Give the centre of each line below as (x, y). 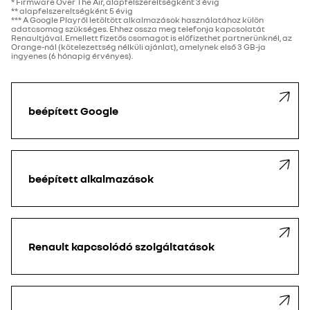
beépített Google (73, 111)
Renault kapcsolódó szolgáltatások (121, 246)
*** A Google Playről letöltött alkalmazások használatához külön (137, 20)
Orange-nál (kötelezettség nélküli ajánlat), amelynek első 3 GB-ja (138, 47)
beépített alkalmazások (91, 179)
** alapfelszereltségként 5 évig (72, 11)
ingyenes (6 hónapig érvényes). (72, 56)
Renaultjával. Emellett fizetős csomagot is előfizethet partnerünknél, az (152, 38)
